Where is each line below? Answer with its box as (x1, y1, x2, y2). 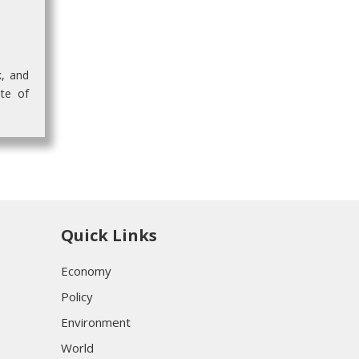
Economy (61, 263, 111, 280)
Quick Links (61, 224, 157, 247)
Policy (61, 288, 93, 305)
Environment (61, 314, 131, 331)
